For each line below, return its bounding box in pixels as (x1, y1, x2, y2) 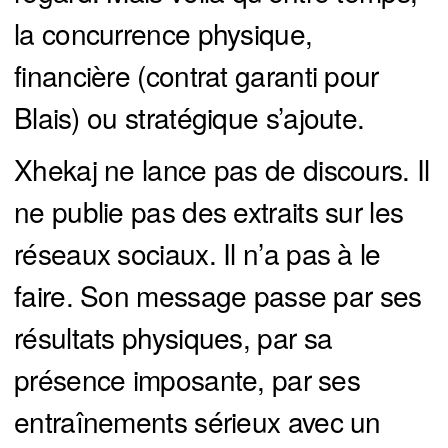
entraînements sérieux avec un (14, 401, 381, 442)
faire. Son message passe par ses (14, 275, 422, 316)
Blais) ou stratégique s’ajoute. (14, 97, 365, 138)
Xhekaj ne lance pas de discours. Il (14, 149, 430, 190)
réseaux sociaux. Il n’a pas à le (14, 233, 381, 274)
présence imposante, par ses (14, 359, 361, 400)
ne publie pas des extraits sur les (14, 191, 404, 232)
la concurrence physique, (14, 13, 313, 54)
